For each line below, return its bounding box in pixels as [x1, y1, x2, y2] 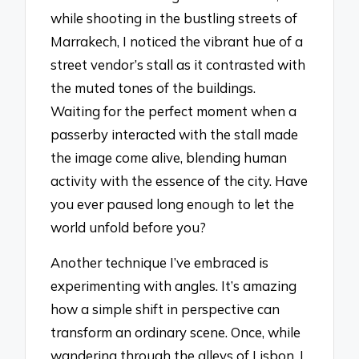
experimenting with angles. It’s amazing [50, 277, 297, 295]
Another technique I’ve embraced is [50, 254, 269, 272]
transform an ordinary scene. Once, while [50, 324, 301, 341]
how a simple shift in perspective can [50, 301, 280, 318]
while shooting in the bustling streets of [50, 9, 298, 26]
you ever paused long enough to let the [50, 195, 295, 212]
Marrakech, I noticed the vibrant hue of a [50, 32, 304, 50]
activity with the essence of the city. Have [50, 171, 309, 189]
